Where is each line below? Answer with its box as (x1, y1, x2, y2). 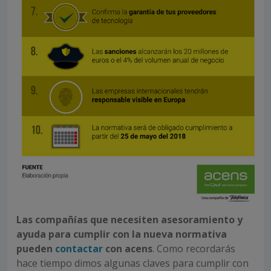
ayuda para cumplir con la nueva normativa (16, 227, 227, 241)
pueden (16, 242, 55, 256)
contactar (55, 242, 103, 256)
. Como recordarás (152, 242, 235, 256)
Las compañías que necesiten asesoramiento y (16, 213, 243, 227)
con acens (103, 242, 152, 256)
